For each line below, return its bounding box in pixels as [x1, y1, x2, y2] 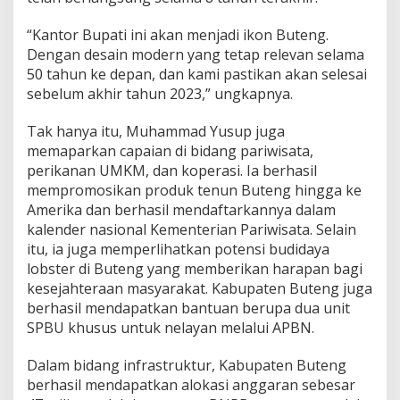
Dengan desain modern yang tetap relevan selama [27, 44, 364, 64]
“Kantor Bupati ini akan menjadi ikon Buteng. [27, 24, 329, 45]
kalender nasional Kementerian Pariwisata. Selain [27, 219, 356, 239]
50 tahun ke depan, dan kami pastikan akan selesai [27, 63, 367, 84]
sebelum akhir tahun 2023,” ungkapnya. [27, 83, 293, 104]
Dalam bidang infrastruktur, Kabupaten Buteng [27, 354, 346, 375]
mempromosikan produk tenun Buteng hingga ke [27, 179, 362, 200]
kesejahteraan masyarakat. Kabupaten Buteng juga [27, 278, 372, 298]
